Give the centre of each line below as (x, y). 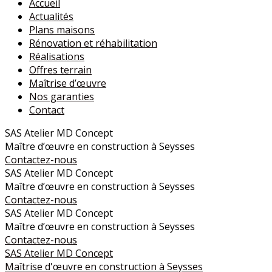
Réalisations (57, 56)
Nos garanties (62, 97)
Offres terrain (60, 70)
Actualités (51, 16)
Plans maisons (62, 30)
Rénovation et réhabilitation (93, 43)
